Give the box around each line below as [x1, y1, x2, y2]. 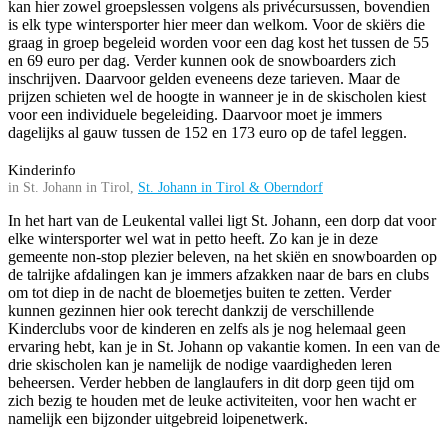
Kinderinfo [8, 162, 76, 179]
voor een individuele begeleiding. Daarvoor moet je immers [8, 106, 382, 124]
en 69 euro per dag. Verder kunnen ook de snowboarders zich [8, 52, 396, 70]
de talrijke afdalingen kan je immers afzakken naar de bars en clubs [8, 266, 429, 284]
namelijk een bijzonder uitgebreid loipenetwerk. [8, 410, 308, 428]
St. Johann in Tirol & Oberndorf [138, 180, 323, 196]
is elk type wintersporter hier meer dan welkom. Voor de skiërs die [8, 16, 425, 34]
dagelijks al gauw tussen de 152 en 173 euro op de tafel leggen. [8, 124, 407, 142]
